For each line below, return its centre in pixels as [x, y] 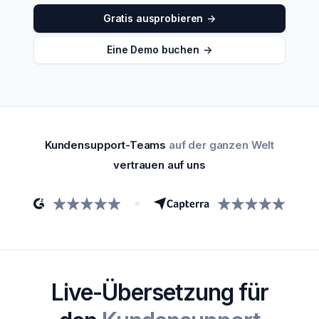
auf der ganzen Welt [221, 145]
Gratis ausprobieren [153, 18]
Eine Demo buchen [153, 49]
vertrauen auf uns [159, 165]
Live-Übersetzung [142, 292]
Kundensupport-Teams [106, 145]
